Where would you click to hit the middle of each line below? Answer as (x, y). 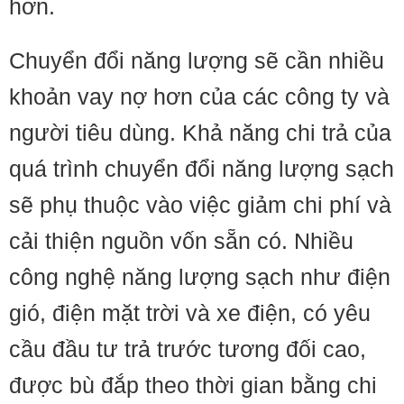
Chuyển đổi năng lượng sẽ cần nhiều (197, 60)
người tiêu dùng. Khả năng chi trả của (200, 133)
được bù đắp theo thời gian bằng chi (193, 385)
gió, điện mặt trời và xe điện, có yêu (190, 313)
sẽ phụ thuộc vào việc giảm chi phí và (200, 205)
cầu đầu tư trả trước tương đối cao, (188, 349)
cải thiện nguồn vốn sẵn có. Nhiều (181, 241)
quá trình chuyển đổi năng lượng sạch (202, 169)
